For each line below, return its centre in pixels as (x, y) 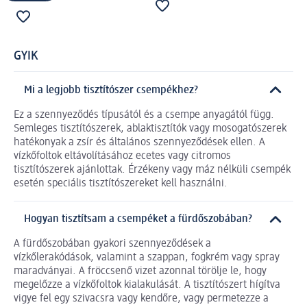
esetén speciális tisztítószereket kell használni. (121, 183)
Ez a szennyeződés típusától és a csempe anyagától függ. (144, 115)
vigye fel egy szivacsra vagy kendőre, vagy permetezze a (141, 299)
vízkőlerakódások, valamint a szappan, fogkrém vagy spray (147, 258)
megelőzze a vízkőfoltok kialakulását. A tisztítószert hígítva (147, 285)
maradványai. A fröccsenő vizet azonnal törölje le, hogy (140, 272)
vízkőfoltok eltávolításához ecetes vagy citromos (122, 156)
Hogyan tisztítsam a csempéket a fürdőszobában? (138, 220)
